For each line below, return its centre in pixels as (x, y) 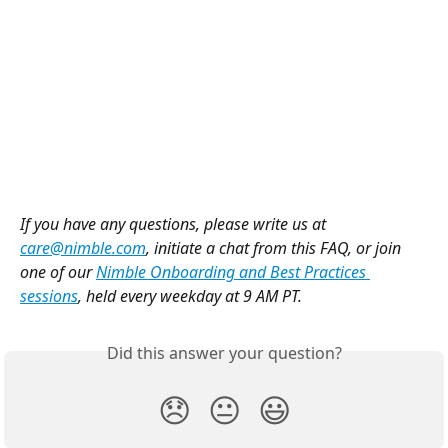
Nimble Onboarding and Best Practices (233, 271)
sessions (49, 295)
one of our (58, 271)
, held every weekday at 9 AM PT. (190, 295)
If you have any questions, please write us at (175, 223)
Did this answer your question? (224, 352)
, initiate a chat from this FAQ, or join (275, 247)
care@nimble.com (83, 247)
